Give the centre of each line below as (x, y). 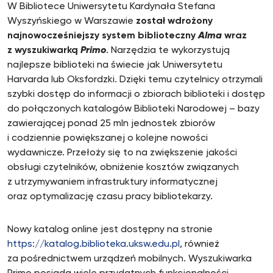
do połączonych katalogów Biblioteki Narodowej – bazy (133, 109)
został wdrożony (174, 21)
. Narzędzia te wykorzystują (168, 51)
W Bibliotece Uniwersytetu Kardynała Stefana (111, 7)
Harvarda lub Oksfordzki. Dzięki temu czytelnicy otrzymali (135, 80)
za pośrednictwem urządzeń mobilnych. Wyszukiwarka (129, 259)
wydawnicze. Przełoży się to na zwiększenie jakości (122, 153)
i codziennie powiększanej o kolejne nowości (108, 138)
